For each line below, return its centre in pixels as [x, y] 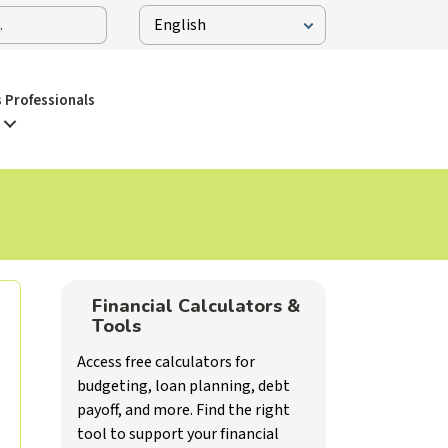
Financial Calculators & [196, 306]
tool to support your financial [178, 434]
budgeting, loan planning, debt [183, 386]
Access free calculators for [166, 362]
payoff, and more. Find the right [183, 410]
